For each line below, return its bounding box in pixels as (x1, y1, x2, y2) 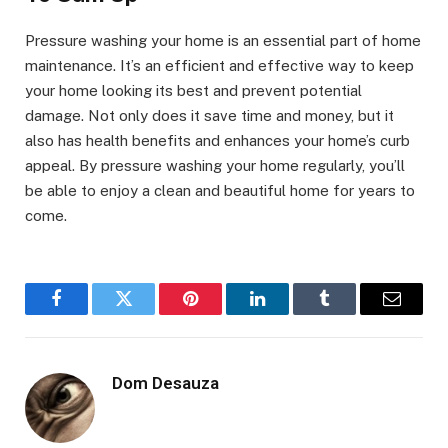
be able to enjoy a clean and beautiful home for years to (25, 181, 415, 199)
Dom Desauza (112, 372, 219, 393)
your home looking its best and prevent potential (25, 81, 362, 99)
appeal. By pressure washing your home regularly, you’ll (25, 156, 405, 174)
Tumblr (323, 304, 376, 323)
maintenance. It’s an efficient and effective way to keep (25, 56, 414, 74)
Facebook (55, 304, 125, 323)
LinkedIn (256, 304, 322, 323)
